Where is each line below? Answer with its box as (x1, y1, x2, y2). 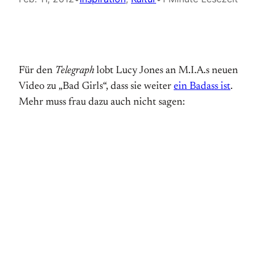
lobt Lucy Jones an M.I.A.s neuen (94, 65, 238, 76)
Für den (19, 65, 55, 76)
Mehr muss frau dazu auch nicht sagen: (19, 97, 185, 108)
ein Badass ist (174, 81, 230, 92)
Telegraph (55, 65, 94, 76)
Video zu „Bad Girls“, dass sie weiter (19, 81, 174, 92)
